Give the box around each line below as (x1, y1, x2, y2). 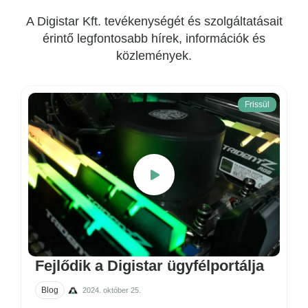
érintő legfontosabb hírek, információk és (43, 32, 265, 46)
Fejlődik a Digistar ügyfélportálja (35, 257, 264, 275)
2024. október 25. (82, 285, 141, 294)
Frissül (245, 100, 269, 110)
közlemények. (116, 49, 192, 63)
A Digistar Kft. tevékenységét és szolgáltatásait (25, 14, 283, 29)
